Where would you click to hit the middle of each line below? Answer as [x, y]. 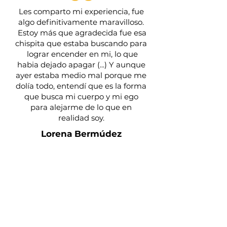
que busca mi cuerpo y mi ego [81, 97]
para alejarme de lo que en [81, 107]
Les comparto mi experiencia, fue [81, 11]
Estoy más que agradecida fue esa [81, 33]
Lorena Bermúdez [81, 134]
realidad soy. [81, 118]
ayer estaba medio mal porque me [81, 75]
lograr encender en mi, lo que [81, 54]
